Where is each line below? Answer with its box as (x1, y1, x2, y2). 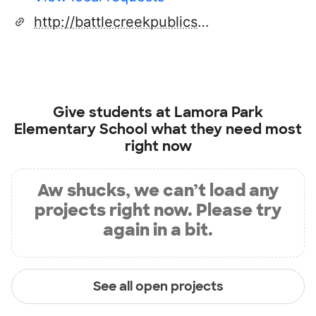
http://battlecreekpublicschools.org (197, 13, 209, 31)
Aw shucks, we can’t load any (37, 179, 279, 202)
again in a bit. (103, 219, 213, 241)
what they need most (147, 120, 302, 139)
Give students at (53, 103, 174, 122)
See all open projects (92, 277, 224, 295)
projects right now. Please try (35, 199, 281, 221)
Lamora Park (174, 103, 263, 122)
